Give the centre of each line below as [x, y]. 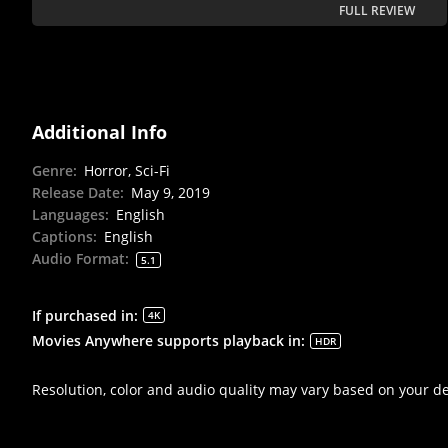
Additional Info [99, 132]
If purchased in [83, 315]
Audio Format [78, 259]
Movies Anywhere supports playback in [166, 340]
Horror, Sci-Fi [127, 171]
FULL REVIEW [377, 11]
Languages [68, 215]
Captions [62, 237]
